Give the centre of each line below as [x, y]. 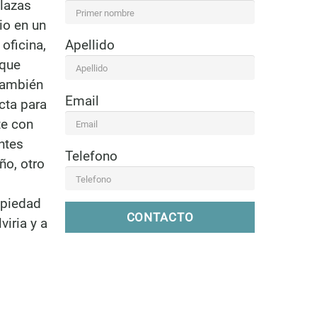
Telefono [91, 156]
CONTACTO [160, 217]
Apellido [90, 45]
